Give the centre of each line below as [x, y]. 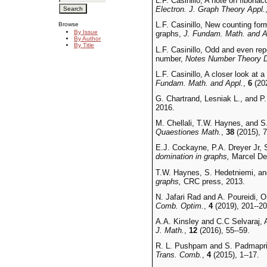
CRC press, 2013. [213, 181]
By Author [87, 39]
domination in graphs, [192, 157]
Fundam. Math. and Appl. [199, 83]
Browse [69, 24]
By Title [84, 45]
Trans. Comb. [178, 255]
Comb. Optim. [179, 206]
